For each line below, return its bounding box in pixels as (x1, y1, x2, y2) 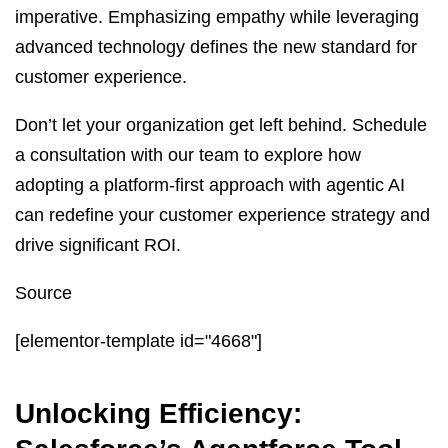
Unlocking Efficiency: (15, 397, 302, 429)
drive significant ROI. (15, 234, 181, 255)
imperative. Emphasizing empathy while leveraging (15, 6, 419, 27)
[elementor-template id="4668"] (15, 330, 262, 351)
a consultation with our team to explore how (15, 144, 361, 165)
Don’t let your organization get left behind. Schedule (15, 114, 427, 135)
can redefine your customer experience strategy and (15, 204, 430, 225)
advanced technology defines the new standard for (15, 36, 417, 57)
